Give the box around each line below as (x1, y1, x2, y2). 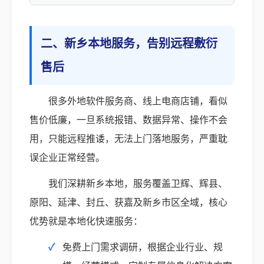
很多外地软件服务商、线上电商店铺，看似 (48, 96, 227, 107)
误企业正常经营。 (29, 153, 105, 163)
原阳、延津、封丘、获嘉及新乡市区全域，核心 (29, 197, 227, 208)
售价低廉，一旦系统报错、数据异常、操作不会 (29, 115, 227, 126)
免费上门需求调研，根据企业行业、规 (62, 242, 223, 253)
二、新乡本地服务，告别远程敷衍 (41, 37, 217, 51)
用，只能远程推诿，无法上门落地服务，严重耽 (29, 134, 227, 144)
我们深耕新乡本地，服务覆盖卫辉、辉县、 (48, 179, 227, 189)
